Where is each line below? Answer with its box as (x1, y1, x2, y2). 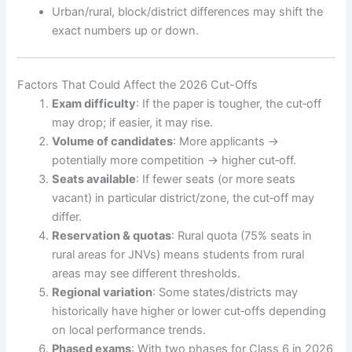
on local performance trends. (52, 322, 207, 337)
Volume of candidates (52, 134, 174, 148)
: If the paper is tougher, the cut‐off (136, 96, 322, 111)
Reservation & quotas (52, 228, 172, 243)
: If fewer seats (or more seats (136, 171, 296, 186)
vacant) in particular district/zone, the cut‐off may (52, 190, 315, 205)
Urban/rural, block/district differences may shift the (52, 5, 324, 20)
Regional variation (52, 284, 153, 299)
